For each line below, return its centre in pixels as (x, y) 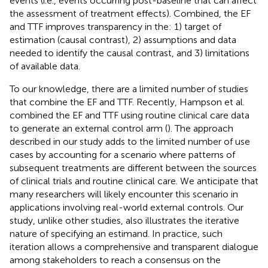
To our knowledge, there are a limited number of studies (129, 89)
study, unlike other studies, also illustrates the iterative (124, 220)
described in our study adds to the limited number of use (130, 141)
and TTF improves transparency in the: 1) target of (115, 26)
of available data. (45, 66)
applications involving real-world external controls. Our (127, 207)
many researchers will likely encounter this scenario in (124, 194)
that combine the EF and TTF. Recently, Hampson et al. (127, 102)
